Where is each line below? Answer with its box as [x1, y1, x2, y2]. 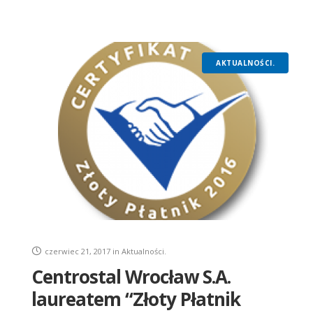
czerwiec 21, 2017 [45, 246, 110, 256]
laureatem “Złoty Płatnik [31, 286, 240, 312]
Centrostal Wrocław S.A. [31, 264, 231, 289]
